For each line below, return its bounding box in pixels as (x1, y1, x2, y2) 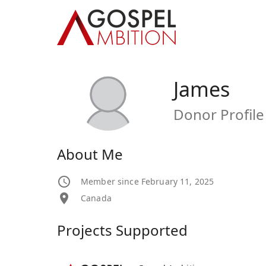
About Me (57, 144, 123, 164)
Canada (81, 192, 112, 204)
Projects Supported (57, 220, 188, 240)
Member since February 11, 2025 (81, 176, 214, 188)
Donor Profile (173, 104, 264, 125)
